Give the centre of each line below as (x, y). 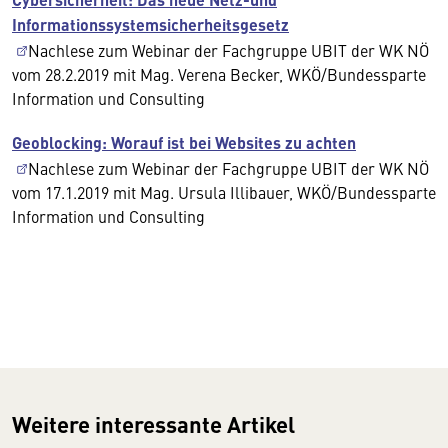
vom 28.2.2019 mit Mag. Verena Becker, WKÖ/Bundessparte (219, 74)
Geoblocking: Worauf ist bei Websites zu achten (184, 142)
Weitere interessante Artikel (153, 424)
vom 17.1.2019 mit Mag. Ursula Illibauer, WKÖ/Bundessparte (224, 192)
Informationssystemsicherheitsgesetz (150, 24)
